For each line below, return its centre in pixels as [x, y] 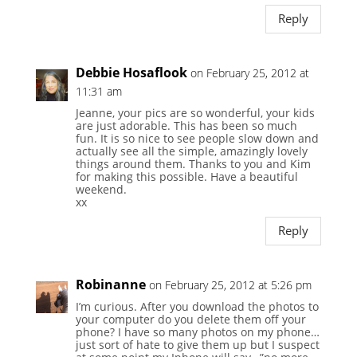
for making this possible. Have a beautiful [186, 176]
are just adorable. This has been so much [186, 125]
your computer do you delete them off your [190, 319]
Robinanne [110, 284]
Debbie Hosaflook [131, 72]
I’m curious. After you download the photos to [197, 306]
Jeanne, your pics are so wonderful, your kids [195, 112]
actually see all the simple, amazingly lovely [191, 151]
